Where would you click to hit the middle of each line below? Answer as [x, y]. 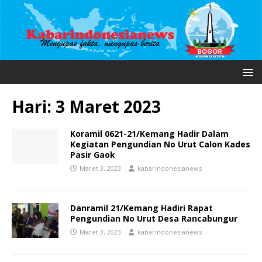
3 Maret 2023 [108, 107]
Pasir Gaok [93, 155]
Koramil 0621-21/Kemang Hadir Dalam [149, 134]
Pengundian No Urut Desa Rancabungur [154, 219]
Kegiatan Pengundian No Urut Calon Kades [160, 144]
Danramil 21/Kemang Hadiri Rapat [142, 208]
